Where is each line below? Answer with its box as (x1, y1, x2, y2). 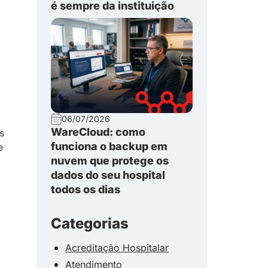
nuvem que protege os (51, 154, 169, 167)
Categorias (51, 214, 129, 232)
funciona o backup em (51, 140, 167, 153)
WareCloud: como (51, 126, 145, 139)
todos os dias (51, 183, 120, 196)
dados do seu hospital (51, 169, 165, 182)
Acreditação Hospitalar (65, 241, 169, 254)
